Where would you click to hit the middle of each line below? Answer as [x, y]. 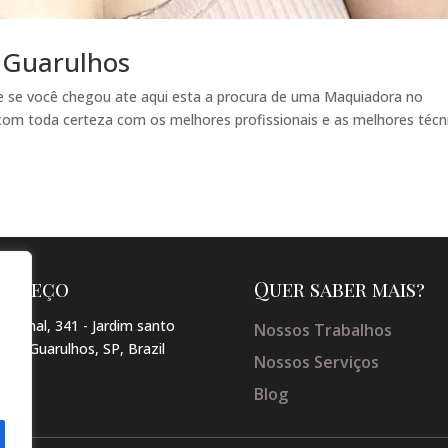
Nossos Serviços [316, 362]
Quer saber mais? [339, 289]
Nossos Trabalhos [322, 330]
